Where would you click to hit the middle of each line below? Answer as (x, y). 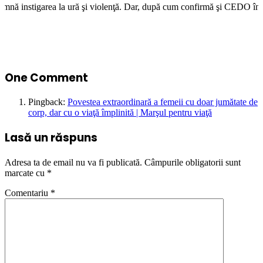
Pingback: (48, 102)
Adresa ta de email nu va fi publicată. (73, 162)
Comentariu (28, 193)
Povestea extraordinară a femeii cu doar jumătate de (163, 102)
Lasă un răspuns (51, 138)
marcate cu (26, 173)
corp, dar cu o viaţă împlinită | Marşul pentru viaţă (120, 113)
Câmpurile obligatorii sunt (193, 162)
